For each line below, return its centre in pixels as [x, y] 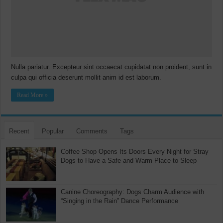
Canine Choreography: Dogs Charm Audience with [133, 192]
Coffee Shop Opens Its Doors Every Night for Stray [135, 152]
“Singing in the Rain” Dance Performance [120, 201]
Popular [53, 131]
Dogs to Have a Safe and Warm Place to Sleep [129, 161]
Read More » [33, 95]
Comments [92, 131]
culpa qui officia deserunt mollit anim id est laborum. [86, 78]
